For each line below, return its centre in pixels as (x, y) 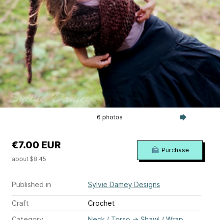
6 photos (110, 117)
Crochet (101, 203)
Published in (31, 184)
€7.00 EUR (36, 145)
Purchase (175, 150)
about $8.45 (29, 159)
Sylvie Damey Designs (124, 184)
